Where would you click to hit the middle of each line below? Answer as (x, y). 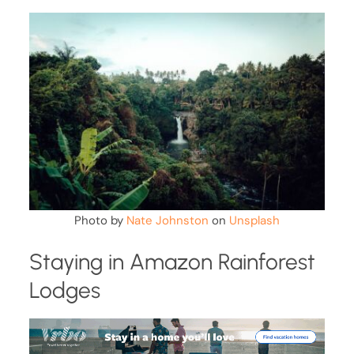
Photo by (100, 220)
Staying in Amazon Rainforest (173, 261)
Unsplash (254, 220)
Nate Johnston (168, 220)
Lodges (65, 290)
